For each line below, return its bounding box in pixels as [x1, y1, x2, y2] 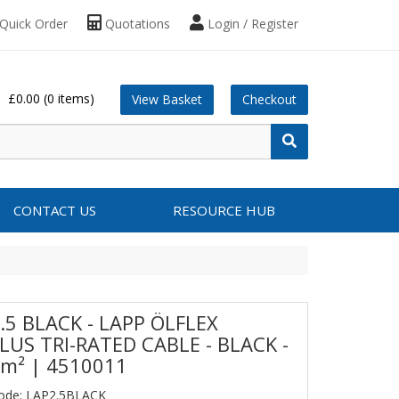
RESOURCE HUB [172, 201, 275, 220]
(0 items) [44, 89, 94, 107]
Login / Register [204, 14, 298, 32]
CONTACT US [12, 201, 96, 220]
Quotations [102, 14, 170, 32]
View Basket [132, 91, 202, 108]
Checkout [242, 91, 297, 108]
